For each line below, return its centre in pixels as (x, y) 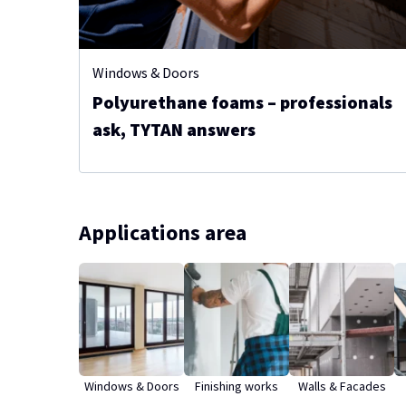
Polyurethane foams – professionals (242, 102)
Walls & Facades (342, 387)
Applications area (163, 233)
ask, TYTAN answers (174, 130)
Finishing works (237, 387)
